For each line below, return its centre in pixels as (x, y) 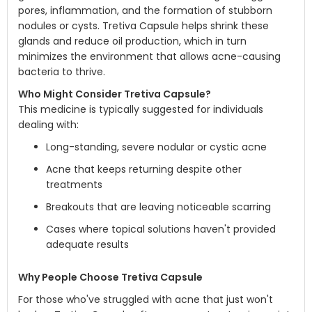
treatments (74, 185)
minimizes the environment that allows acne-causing (149, 56)
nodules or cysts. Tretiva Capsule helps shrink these (143, 26)
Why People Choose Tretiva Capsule (110, 277)
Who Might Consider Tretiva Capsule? (115, 94)
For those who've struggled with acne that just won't (146, 299)
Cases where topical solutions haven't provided (161, 229)
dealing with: (48, 125)
